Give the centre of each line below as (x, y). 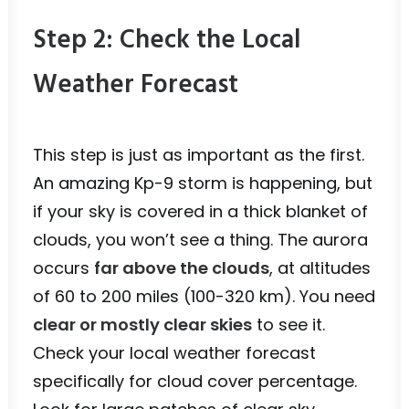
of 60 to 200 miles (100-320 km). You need (204, 296)
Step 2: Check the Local (167, 41)
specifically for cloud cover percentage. (195, 381)
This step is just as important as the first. (199, 155)
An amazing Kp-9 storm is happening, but (203, 183)
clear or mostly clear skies (142, 325)
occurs (63, 268)
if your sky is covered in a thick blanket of (200, 211)
